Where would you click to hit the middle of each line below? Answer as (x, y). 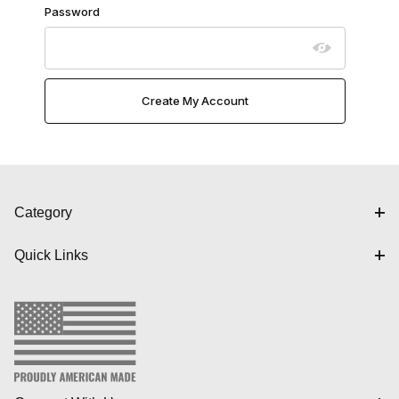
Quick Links (51, 255)
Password (72, 12)
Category (43, 212)
